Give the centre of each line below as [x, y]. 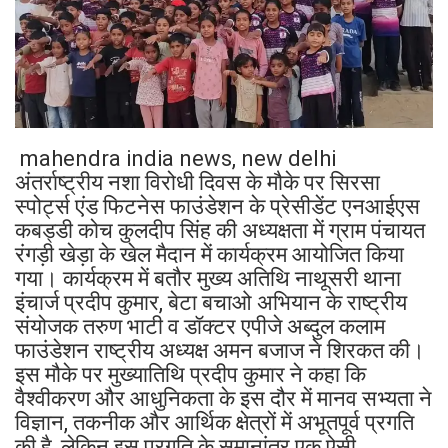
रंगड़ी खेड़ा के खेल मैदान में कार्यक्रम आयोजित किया [209, 255]
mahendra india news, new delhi [175, 159]
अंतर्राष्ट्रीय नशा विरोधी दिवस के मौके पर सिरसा [197, 183]
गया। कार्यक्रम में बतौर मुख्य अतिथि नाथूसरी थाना [208, 279]
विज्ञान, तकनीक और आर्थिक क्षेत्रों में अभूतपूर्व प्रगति [214, 423]
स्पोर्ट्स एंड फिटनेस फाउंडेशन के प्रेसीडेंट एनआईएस [217, 207]
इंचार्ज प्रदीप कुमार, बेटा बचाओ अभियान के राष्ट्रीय [211, 303]
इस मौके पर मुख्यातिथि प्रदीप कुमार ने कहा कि [190, 375]
